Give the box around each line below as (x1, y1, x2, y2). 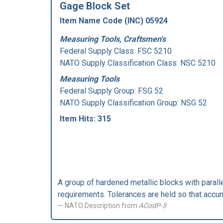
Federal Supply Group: (60, 86, 138, 96)
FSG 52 (138, 86, 163, 96)
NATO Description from (65, 202, 139, 210)
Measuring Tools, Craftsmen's (60, 34, 166, 44)
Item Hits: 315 (60, 114, 111, 123)
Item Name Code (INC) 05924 (60, 16, 168, 25)
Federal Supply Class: (60, 46, 137, 56)
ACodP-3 (139, 202, 166, 210)
